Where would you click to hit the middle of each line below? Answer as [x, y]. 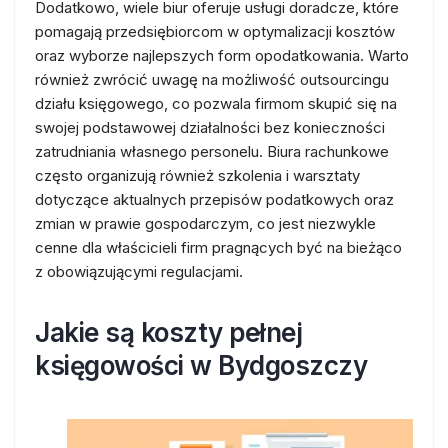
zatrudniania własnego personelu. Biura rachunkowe [212, 151]
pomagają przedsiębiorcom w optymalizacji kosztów [215, 31]
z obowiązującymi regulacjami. [139, 271]
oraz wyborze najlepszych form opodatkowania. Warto [222, 55]
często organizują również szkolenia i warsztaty [197, 175]
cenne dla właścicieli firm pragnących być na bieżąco [218, 247]
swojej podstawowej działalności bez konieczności [210, 127]
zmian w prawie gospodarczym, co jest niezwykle [205, 223]
